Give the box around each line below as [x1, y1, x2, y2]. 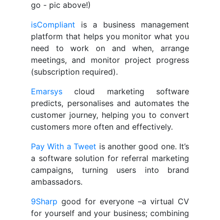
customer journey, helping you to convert [31, 110, 189, 120]
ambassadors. [31, 177, 82, 187]
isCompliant [31, 20, 75, 30]
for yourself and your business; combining [31, 208, 189, 219]
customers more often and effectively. [31, 122, 173, 132]
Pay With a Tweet [31, 141, 97, 152]
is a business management [75, 20, 189, 30]
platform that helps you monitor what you [31, 31, 189, 42]
